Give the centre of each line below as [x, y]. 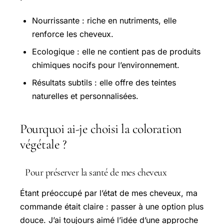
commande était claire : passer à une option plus [112, 206]
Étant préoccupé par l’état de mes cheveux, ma [109, 193]
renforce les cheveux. [73, 34]
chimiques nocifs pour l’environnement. [106, 65]
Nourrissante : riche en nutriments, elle [104, 21]
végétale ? [43, 144]
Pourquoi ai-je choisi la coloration [101, 129]
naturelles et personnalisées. [85, 96]
